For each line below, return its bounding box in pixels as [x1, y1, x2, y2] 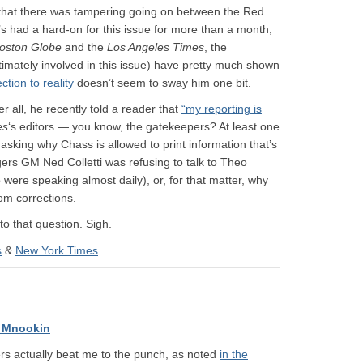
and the [62, 41, 107, 53]
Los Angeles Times [107, 41, 204, 53]
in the [220, 348, 248, 361]
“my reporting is [181, 102, 262, 115]
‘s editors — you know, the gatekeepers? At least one [8, 120, 280, 133]
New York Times [15, 244, 98, 257]
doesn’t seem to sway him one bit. [74, 76, 251, 89]
